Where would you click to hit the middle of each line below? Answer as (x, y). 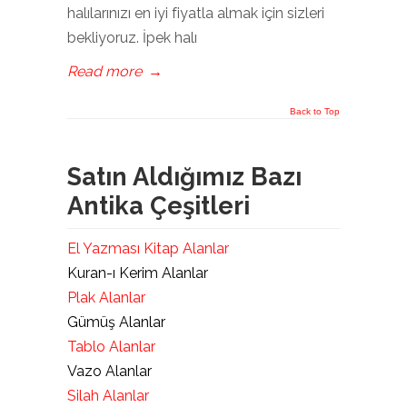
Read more (104, 72)
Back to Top (315, 112)
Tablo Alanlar (111, 347)
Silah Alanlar (108, 396)
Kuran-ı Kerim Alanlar (138, 273)
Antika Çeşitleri (159, 206)
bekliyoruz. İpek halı (132, 38)
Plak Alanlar (106, 298)
